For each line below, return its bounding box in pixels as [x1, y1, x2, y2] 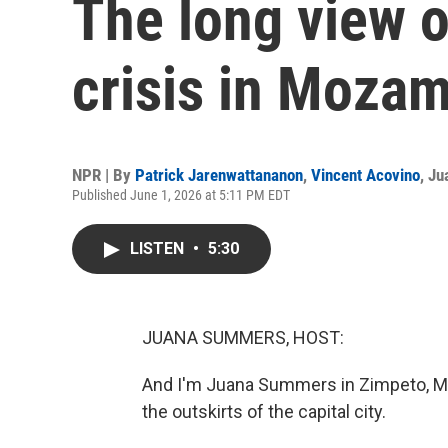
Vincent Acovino [311, 165, 420, 185]
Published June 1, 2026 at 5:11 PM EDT [72, 187, 290, 203]
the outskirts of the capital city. [142, 401, 386, 422]
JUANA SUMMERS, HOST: [142, 327, 344, 348]
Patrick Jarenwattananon [135, 165, 303, 185]
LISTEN [130, 239, 188, 258]
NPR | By [72, 165, 135, 185]
